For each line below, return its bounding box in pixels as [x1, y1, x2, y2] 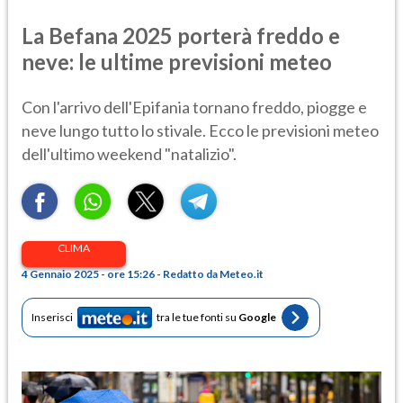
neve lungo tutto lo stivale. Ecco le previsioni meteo [22, 120, 379, 140]
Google [238, 310, 276, 325]
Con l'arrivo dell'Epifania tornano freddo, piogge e [22, 96, 367, 117]
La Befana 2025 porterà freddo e [22, 22, 340, 49]
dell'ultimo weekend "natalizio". [22, 143, 237, 164]
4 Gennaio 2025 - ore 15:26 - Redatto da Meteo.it [22, 266, 264, 281]
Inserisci [31, 310, 73, 325]
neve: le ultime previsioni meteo [22, 48, 332, 75]
